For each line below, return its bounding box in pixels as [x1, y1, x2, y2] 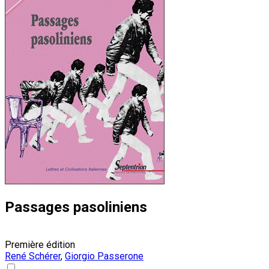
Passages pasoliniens [5, 198, 147, 216]
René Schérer [5, 250, 61, 262]
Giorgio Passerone [65, 250, 144, 262]
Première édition [5, 238, 75, 250]
